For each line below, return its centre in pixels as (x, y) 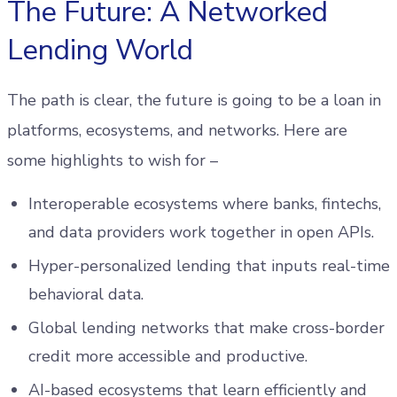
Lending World (100, 50)
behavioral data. (88, 294)
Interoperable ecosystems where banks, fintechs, (205, 204)
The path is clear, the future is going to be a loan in (194, 100)
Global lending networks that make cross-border (206, 328)
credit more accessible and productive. (170, 356)
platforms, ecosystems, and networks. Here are (177, 130)
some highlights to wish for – (115, 160)
